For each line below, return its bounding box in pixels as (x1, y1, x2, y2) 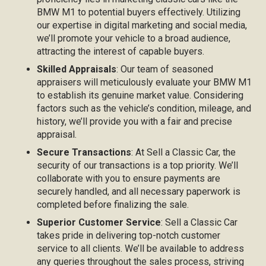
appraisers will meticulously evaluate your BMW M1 (37, 77, 252, 88)
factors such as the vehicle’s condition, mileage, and (37, 103, 252, 114)
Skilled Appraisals (37, 64, 117, 75)
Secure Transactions (37, 147, 132, 158)
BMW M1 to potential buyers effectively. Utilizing (37, 7, 241, 18)
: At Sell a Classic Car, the (131, 147, 236, 158)
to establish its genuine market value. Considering (37, 90, 244, 101)
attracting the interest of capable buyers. (37, 46, 205, 57)
